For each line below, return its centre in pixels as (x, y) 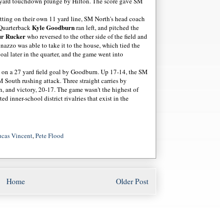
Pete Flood (50, 136)
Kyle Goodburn (53, 27)
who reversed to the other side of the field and (86, 36)
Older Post (132, 181)
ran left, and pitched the (107, 27)
